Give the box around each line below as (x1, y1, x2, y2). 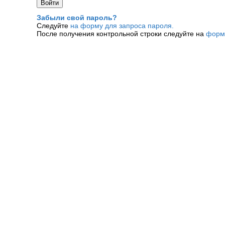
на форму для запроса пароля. (70, 22, 174, 30)
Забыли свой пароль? (37, 14, 117, 22)
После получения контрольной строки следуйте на (37, 30, 206, 38)
